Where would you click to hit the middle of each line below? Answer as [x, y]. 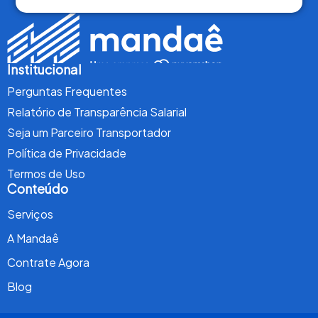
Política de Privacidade [67, 153]
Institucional [44, 70]
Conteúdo [38, 189]
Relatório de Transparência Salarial [97, 112]
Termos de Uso [46, 174]
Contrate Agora [48, 263]
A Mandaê [33, 238]
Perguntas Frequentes [67, 92]
